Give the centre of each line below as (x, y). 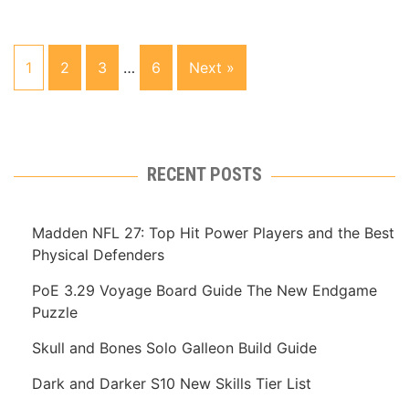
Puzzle (55, 313)
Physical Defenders (98, 255)
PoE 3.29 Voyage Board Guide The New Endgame (204, 291)
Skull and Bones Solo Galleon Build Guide (174, 348)
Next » (212, 68)
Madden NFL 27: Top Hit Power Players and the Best (213, 233)
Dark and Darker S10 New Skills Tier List (172, 384)
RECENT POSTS (204, 175)
